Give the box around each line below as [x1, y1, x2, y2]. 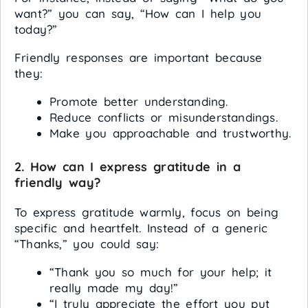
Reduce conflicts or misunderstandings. [49, 110, 278, 125]
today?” [14, 22, 58, 37]
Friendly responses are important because [14, 50, 263, 65]
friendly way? [14, 174, 100, 190]
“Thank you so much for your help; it [49, 264, 272, 279]
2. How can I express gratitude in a [14, 158, 241, 175]
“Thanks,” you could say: [14, 236, 159, 251]
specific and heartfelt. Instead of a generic [14, 220, 268, 235]
